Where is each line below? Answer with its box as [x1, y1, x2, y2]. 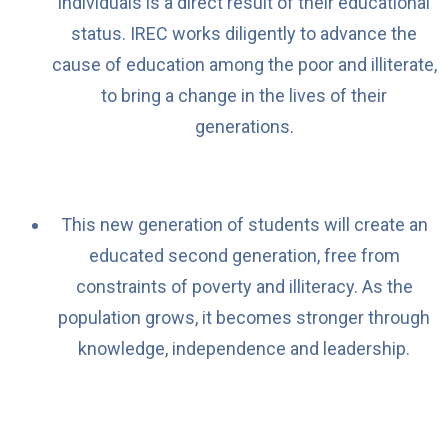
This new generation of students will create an [60, 213, 428, 235]
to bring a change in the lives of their [101, 84, 387, 106]
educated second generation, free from [88, 244, 400, 266]
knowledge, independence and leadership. [78, 337, 410, 359]
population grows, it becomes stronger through [58, 306, 430, 328]
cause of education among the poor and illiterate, [51, 53, 437, 75]
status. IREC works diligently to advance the [71, 22, 417, 44]
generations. [194, 115, 294, 137]
